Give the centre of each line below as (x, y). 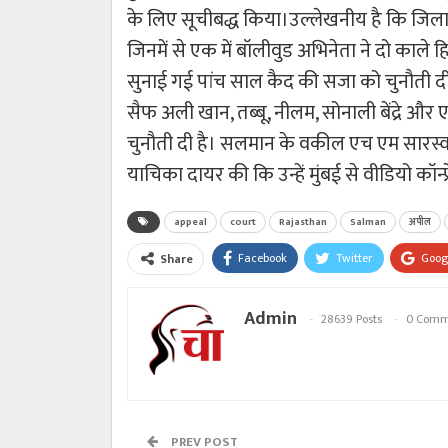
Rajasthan (303, 221)
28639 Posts (351, 319)
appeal (190, 221)
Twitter (354, 257)
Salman (368, 221)
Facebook (262, 257)
